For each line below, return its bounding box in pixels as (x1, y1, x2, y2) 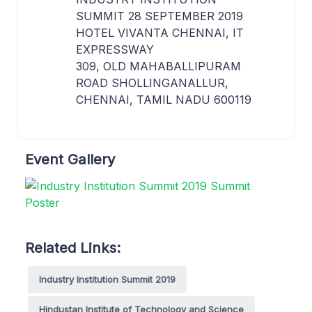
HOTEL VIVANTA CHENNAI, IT (76, 25, 244, 40)
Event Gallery (25, 150, 115, 168)
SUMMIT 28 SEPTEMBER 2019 (76, 8, 243, 23)
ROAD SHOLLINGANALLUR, (76, 75, 228, 90)
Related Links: (25, 238, 120, 256)
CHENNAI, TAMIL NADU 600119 (76, 92, 251, 107)
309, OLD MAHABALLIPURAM (76, 58, 241, 73)
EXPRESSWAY (76, 42, 154, 56)
